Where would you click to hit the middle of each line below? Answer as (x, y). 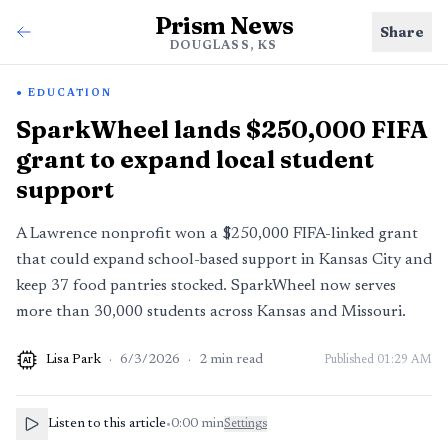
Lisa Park (73, 360)
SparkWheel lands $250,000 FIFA (222, 129)
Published (350, 360)
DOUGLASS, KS (224, 46)
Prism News (224, 25)
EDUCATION (70, 94)
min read (236, 360)
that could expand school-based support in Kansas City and (224, 260)
